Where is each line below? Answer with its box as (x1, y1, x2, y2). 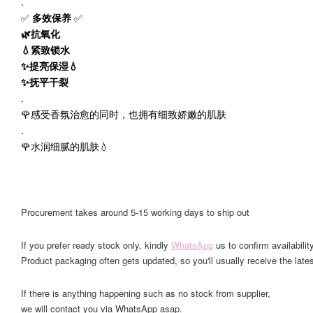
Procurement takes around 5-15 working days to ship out (21, 205, 249, 219)
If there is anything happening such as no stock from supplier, (21, 286, 270, 300)
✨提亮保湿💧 (21, 59, 78, 73)
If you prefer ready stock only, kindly (21, 238, 171, 252)
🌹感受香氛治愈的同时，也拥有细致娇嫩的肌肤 (21, 107, 226, 121)
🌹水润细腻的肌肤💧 (21, 139, 109, 153)
